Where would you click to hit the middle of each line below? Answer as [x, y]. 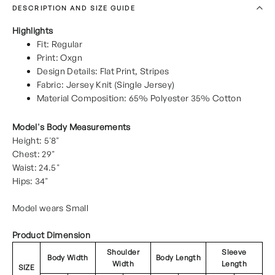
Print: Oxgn [60, 57]
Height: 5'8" [36, 140]
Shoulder [123, 252]
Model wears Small [50, 207]
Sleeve [234, 252]
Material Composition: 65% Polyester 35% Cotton [139, 98]
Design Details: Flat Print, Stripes [103, 71]
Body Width [68, 257]
